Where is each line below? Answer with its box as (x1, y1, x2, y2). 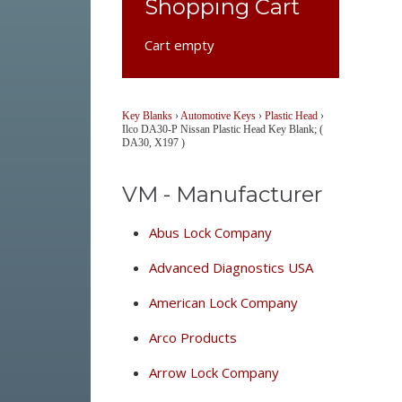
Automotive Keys (179, 109, 256, 122)
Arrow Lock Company (148, 363, 279, 381)
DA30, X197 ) (121, 136, 185, 149)
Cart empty (144, 36, 214, 54)
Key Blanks (121, 109, 172, 122)
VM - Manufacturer (121, 181, 322, 207)
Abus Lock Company (148, 223, 272, 241)
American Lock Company (148, 293, 298, 311)
